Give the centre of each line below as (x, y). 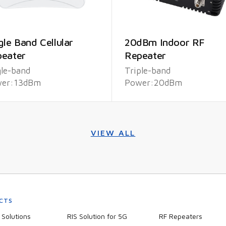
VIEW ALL (113, 133)
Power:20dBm (153, 82)
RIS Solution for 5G (97, 216)
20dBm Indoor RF (165, 42)
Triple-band (148, 70)
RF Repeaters (180, 216)
